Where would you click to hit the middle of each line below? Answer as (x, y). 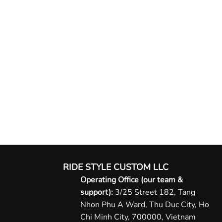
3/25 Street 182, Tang (154, 193)
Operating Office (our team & (132, 180)
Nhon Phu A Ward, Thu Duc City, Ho (145, 205)
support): (97, 193)
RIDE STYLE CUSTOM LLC (116, 167)
